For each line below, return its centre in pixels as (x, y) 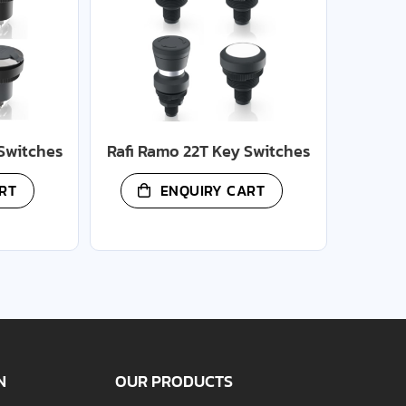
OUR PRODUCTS (174, 381)
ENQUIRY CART (213, 191)
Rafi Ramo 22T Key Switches (208, 151)
